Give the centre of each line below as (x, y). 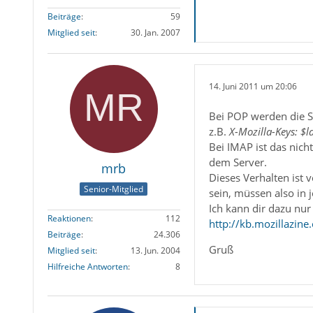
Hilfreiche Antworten (87, 267)
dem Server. (238, 162)
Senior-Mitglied (114, 189)
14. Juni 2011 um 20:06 (253, 87)
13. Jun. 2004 (155, 251)
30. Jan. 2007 (155, 32)
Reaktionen (69, 219)
